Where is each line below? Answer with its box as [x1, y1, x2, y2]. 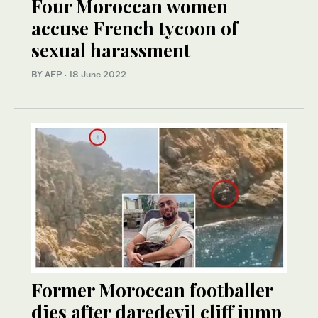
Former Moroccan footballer [31, 278, 273, 303]
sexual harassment [31, 38, 190, 63]
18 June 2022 [69, 69, 126, 80]
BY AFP [31, 69, 65, 80]
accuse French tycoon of [31, 16, 238, 41]
